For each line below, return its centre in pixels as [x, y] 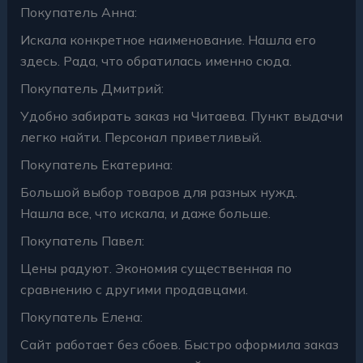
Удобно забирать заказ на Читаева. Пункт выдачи [181, 116]
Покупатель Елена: [81, 317]
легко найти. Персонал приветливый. [141, 137]
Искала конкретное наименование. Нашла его [168, 40]
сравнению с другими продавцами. [134, 290]
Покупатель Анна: [78, 13]
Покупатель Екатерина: [96, 165]
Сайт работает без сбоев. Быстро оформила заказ [179, 345]
